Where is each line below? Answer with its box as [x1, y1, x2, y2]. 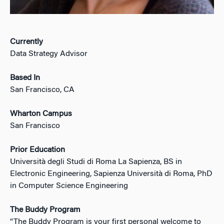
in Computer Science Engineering [10, 182, 128, 190]
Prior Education [10, 146, 65, 154]
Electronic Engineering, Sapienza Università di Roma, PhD [10, 170, 212, 178]
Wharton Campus [10, 110, 72, 118]
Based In [10, 74, 40, 82]
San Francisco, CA [10, 86, 74, 94]
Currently [10, 38, 43, 46]
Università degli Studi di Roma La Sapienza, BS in [10, 158, 182, 166]
